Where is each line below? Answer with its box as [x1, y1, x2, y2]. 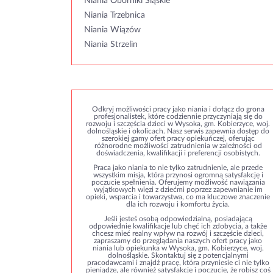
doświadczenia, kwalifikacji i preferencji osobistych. [96, 149, 260, 157]
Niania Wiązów [84, 26, 141, 34]
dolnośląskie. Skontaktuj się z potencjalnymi [107, 252, 249, 259]
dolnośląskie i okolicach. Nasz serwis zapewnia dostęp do [87, 127, 269, 135]
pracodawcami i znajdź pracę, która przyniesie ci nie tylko [87, 259, 269, 266]
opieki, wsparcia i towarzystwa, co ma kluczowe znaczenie [86, 193, 270, 200]
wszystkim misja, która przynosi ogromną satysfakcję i [93, 171, 263, 179]
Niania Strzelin [84, 40, 138, 49]
